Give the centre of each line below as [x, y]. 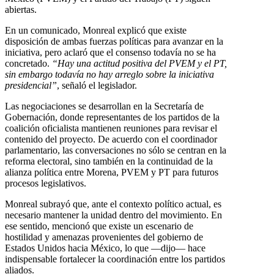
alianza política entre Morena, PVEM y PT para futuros [112, 172]
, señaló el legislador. [97, 85]
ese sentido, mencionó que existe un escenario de [99, 226]
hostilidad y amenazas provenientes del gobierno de [104, 237]
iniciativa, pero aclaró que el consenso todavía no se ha [110, 52]
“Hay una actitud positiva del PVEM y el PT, [139, 63]
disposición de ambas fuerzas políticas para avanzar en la [114, 41]
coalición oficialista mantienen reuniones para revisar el [111, 128]
